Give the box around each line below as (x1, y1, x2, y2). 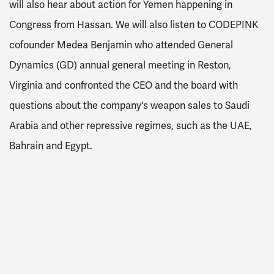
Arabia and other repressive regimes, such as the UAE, (9, 119, 252, 132)
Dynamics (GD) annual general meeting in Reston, (9, 59, 231, 72)
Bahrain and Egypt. (9, 139, 92, 152)
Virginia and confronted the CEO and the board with (9, 79, 238, 92)
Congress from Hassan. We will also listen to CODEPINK (9, 18, 258, 31)
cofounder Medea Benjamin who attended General (9, 39, 233, 51)
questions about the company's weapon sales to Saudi (9, 99, 250, 112)
